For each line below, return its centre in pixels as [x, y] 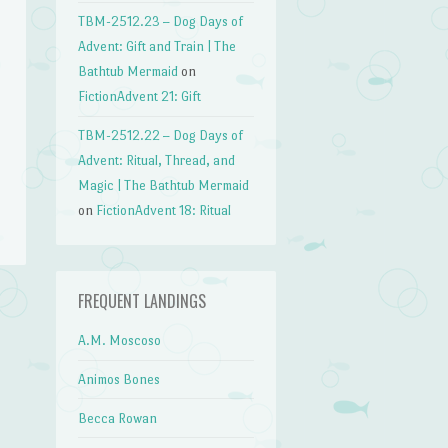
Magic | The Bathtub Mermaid [164, 185]
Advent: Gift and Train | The [157, 47]
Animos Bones [119, 380]
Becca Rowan [118, 418]
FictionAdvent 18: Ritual [164, 210]
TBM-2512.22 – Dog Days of [161, 135]
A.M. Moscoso [120, 341]
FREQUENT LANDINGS [142, 301]
